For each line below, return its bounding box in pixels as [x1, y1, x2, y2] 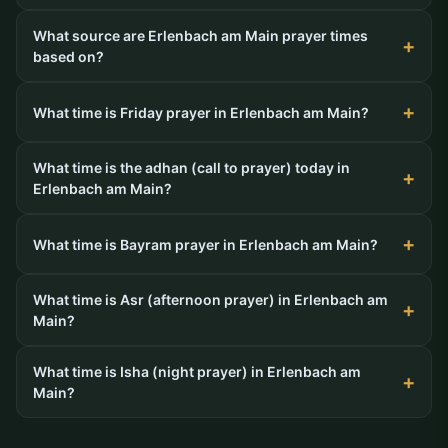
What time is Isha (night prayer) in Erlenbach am [33, 363, 361, 381]
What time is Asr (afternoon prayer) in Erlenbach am [33, 291, 388, 309]
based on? [33, 48, 104, 66]
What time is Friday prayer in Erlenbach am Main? [33, 103, 369, 121]
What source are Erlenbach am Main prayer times [33, 27, 368, 45]
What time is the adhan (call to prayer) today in [33, 159, 350, 177]
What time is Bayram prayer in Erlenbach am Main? [33, 235, 378, 253]
